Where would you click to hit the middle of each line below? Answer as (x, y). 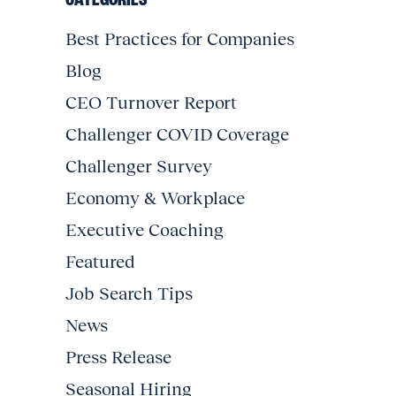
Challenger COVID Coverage (177, 134)
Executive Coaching (145, 229)
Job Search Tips (129, 293)
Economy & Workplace (155, 198)
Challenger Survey (139, 166)
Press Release (118, 357)
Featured (100, 261)
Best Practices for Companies (180, 38)
